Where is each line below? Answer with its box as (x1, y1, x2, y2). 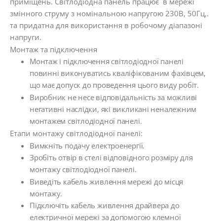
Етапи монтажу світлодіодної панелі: (10, 128, 143, 139)
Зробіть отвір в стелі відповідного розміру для (30, 152, 193, 163)
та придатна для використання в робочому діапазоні (10, 20, 202, 31)
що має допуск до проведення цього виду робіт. (30, 80, 199, 90)
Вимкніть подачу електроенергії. (30, 140, 145, 150)
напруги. (10, 32, 41, 42)
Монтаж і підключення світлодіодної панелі (30, 56, 184, 67)
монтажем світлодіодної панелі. (30, 115, 142, 126)
